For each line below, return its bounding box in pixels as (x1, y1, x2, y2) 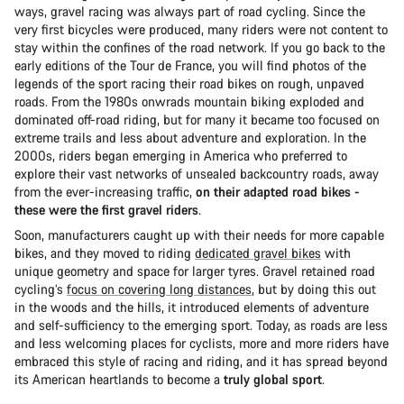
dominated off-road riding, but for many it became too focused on (14, 110, 380, 128)
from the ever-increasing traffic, (14, 182, 196, 200)
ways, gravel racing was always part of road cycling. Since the (14, 2, 365, 20)
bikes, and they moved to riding (14, 243, 195, 262)
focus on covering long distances (67, 280, 252, 298)
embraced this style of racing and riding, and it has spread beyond (14, 352, 388, 370)
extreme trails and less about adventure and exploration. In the (14, 128, 366, 146)
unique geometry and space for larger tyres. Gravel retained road (14, 262, 375, 280)
